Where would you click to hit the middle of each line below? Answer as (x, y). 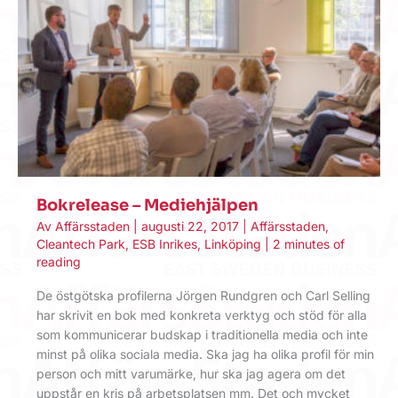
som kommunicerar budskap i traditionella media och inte (202, 334)
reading (59, 262)
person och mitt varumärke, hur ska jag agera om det (191, 373)
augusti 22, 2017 (192, 227)
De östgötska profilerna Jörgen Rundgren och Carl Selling (203, 295)
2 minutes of (309, 244)
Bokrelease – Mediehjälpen (147, 205)
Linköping (233, 244)
